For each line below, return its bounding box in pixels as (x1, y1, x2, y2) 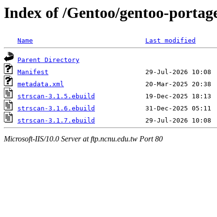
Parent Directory (17, 56, 79, 64)
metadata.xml (17, 80, 64, 88)
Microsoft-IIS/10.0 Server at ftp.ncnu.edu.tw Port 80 (4, 134, 163, 143)
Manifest (17, 68, 48, 76)
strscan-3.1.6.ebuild (17, 105, 95, 112)
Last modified (145, 37, 196, 45)
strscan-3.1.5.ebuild (17, 93, 95, 100)
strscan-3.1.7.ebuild (17, 117, 95, 124)
